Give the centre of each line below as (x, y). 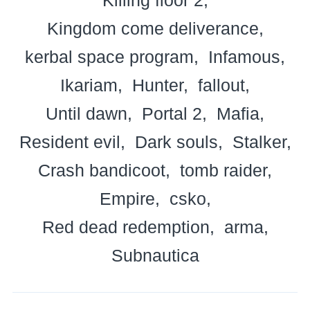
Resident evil (70, 142)
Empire (127, 198)
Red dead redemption (126, 227)
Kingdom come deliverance (153, 28)
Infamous (244, 56)
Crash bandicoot (102, 170)
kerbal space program (109, 56)
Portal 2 (172, 113)
